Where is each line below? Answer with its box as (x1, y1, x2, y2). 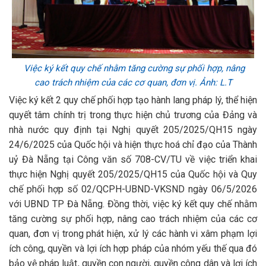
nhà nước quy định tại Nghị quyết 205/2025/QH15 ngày (9, 124, 257, 135)
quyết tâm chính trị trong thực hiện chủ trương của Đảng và (9, 109, 257, 121)
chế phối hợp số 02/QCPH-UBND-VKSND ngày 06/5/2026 (9, 183, 257, 195)
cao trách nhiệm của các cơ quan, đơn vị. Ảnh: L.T (34, 77, 232, 88)
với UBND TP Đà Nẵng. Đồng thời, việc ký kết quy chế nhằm (9, 198, 257, 210)
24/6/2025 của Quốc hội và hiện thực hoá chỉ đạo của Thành (9, 139, 257, 150)
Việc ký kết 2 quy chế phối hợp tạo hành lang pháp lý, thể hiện (9, 94, 257, 106)
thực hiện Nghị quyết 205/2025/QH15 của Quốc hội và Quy (9, 169, 257, 180)
